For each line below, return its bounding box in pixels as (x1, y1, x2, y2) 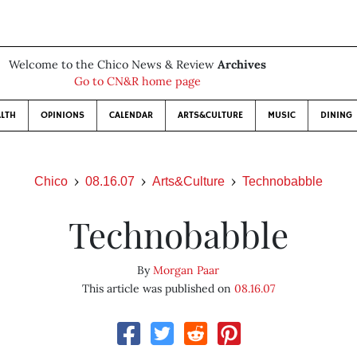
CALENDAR (108, 109, 153, 121)
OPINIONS (40, 109, 84, 121)
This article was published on (81, 281, 234, 296)
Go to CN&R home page (73, 74, 201, 88)
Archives (217, 57, 266, 72)
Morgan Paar (153, 263, 220, 277)
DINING (320, 109, 352, 121)
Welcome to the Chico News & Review (8, 57, 218, 72)
